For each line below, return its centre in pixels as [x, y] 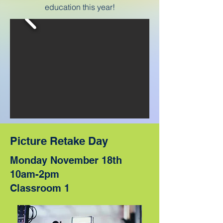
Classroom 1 [40, 188]
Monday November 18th [66, 160]
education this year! [80, 7]
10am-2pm [35, 174]
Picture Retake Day [59, 141]
